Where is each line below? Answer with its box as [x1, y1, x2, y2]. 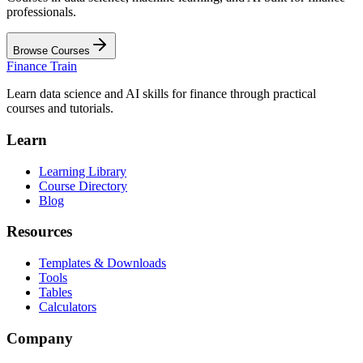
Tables [39, 285, 72, 300]
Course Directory [39, 178, 127, 193]
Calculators [39, 300, 96, 314]
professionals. [6, 5, 76, 19]
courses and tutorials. [6, 101, 113, 116]
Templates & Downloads [39, 256, 166, 271]
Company [6, 329, 73, 347]
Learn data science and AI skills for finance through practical [6, 87, 316, 101]
